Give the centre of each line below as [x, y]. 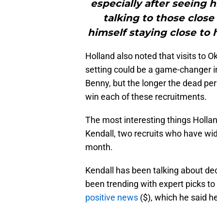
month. [99, 147]
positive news [112, 198]
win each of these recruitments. [146, 97]
